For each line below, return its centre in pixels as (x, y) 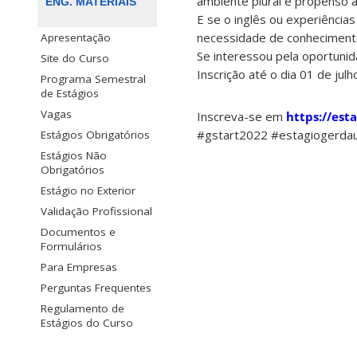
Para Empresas (79, 267)
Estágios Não (74, 156)
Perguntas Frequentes (96, 288)
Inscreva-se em (241, 117)
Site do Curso (75, 59)
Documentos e (78, 232)
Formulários (71, 247)
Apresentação (76, 38)
